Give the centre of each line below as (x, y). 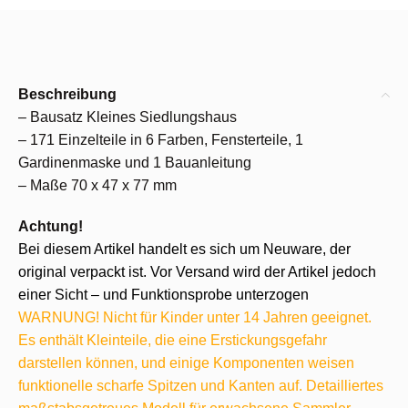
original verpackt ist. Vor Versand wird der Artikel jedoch (197, 272)
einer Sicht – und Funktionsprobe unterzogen (163, 295)
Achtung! (51, 226)
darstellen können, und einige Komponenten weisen (186, 363)
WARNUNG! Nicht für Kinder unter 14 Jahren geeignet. (195, 317)
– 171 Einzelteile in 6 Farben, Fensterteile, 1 (161, 140)
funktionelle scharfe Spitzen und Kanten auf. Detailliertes (201, 386)
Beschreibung (67, 94)
